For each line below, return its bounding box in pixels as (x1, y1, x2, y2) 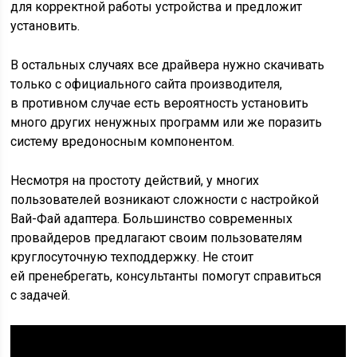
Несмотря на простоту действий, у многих (10, 173, 260, 188)
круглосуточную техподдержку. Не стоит (10, 249, 254, 265)
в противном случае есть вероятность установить (10, 96, 309, 111)
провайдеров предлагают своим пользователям (10, 230, 303, 245)
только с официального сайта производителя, (10, 76, 283, 92)
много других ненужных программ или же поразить (10, 115, 323, 130)
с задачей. (10, 288, 71, 303)
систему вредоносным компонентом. (10, 134, 235, 149)
